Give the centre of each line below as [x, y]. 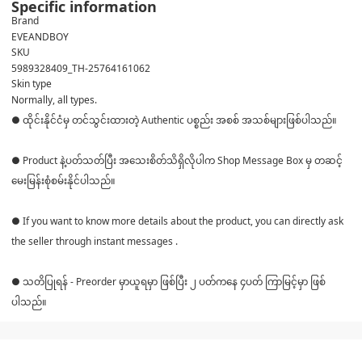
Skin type [32, 83]
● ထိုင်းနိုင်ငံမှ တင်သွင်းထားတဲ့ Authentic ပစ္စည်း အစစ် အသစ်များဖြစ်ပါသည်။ [174, 120]
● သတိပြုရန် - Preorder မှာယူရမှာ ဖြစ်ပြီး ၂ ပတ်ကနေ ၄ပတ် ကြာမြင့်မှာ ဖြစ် [168, 281]
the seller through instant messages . [95, 241]
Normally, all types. [54, 99]
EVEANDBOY [40, 36]
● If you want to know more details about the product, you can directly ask [177, 221]
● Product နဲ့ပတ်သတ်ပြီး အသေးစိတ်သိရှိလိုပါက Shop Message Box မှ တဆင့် [177, 160]
